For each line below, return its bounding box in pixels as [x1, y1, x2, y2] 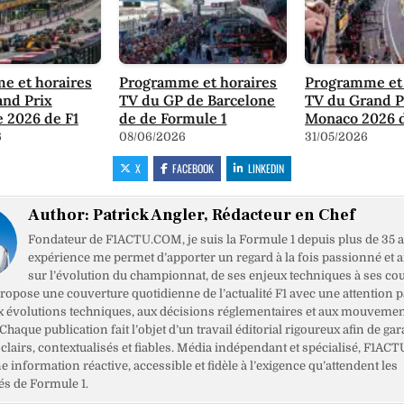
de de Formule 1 [119, 109, 227, 128]
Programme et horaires [119, 73, 278, 92]
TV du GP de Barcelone [119, 91, 276, 110]
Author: [27, 205, 93, 226]
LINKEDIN [248, 161, 285, 177]
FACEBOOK [172, 161, 215, 177]
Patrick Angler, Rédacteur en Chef [92, 205, 355, 226]
